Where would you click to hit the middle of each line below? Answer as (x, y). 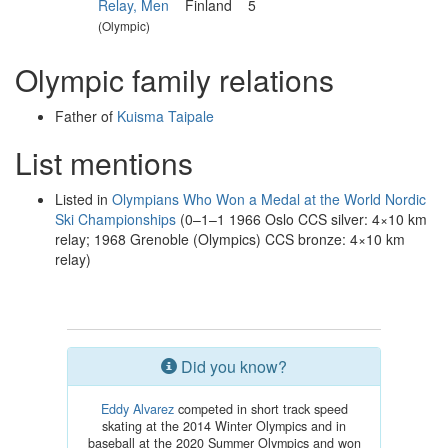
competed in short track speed (260, 409)
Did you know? (232, 366)
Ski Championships (115, 219)
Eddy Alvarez (137, 409)
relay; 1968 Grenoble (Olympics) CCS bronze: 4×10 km (230, 239)
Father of (86, 116)
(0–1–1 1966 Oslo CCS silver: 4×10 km (301, 219)
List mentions (104, 162)
